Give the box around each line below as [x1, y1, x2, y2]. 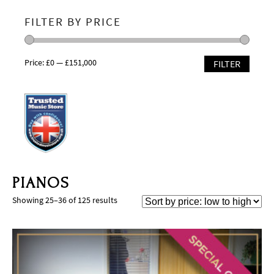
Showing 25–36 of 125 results [12, 194, 117, 207]
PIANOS [12, 174, 70, 192]
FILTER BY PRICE [24, 13, 121, 30]
